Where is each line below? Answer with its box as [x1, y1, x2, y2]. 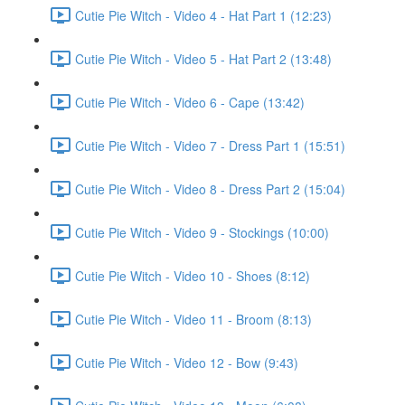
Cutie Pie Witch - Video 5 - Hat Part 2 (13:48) [75, 49, 332, 68]
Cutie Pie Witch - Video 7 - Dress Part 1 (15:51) [75, 136, 345, 155]
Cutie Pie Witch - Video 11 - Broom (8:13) [75, 309, 312, 328]
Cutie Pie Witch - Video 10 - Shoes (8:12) [75, 266, 310, 285]
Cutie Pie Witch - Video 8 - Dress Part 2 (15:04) [75, 179, 345, 198]
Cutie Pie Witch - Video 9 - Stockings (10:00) [75, 222, 329, 241]
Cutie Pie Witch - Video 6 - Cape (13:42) [75, 92, 305, 111]
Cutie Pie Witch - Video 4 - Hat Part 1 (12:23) [75, 5, 332, 24]
